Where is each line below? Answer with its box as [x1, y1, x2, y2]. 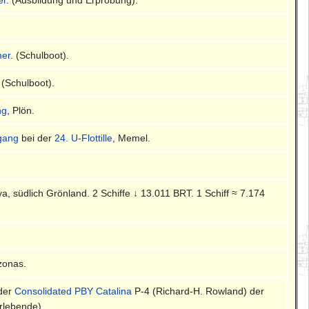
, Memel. [112, 132, 151, 143]
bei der [19, 132, 55, 143]
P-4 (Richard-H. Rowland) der [132, 285, 265, 297]
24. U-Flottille [54, 132, 113, 143]
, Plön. [7, 104, 35, 116]
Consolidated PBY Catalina [14, 285, 132, 297]
